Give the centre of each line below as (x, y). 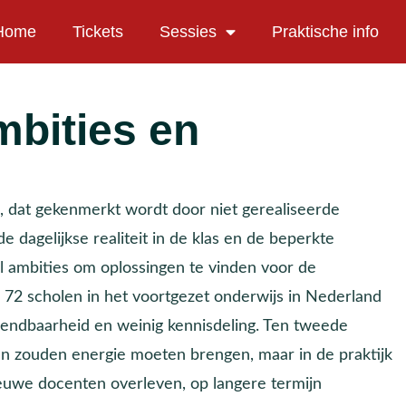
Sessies (188, 32)
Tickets (98, 32)
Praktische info (325, 32)
